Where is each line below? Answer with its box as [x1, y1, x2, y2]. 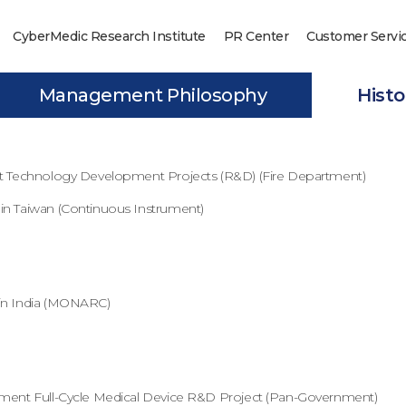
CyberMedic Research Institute [13, 28, 206, 44]
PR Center [223, 28, 288, 44]
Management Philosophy [38, 84, 266, 106]
